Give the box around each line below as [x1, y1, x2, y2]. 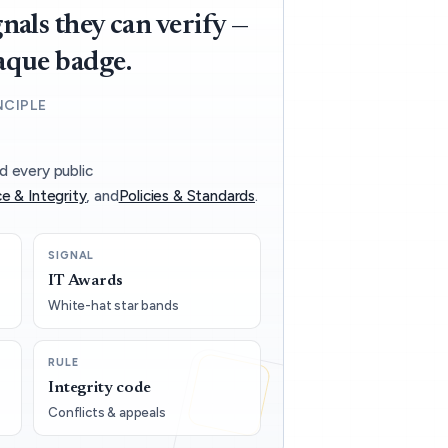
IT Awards [48, 272, 123, 289]
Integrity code [48, 379, 151, 396]
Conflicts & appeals [48, 404, 166, 420]
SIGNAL [48, 249, 95, 263]
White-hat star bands [48, 297, 179, 313]
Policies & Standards [118, 186, 255, 205]
